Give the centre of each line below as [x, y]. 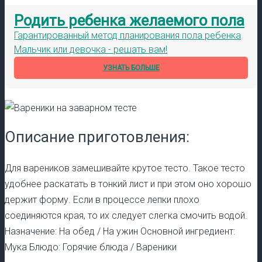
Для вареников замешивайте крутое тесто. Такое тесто [125, 168]
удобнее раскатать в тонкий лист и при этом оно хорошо [128, 184]
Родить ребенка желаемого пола [129, 20]
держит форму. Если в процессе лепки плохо [102, 200]
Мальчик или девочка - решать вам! [91, 49]
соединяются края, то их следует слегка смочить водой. [126, 216]
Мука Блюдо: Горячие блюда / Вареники [91, 247]
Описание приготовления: [97, 137]
